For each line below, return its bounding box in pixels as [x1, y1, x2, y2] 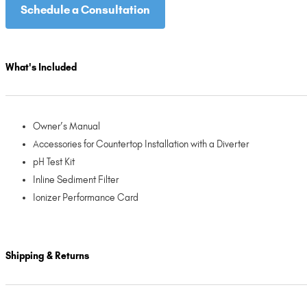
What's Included [5, 61, 77, 73]
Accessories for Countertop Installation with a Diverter [33, 138, 249, 150]
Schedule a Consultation [21, 3, 150, 17]
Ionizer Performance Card [33, 191, 138, 204]
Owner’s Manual [33, 120, 100, 132]
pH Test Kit [33, 156, 75, 168]
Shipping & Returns [5, 250, 89, 262]
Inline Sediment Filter [33, 173, 119, 186]
